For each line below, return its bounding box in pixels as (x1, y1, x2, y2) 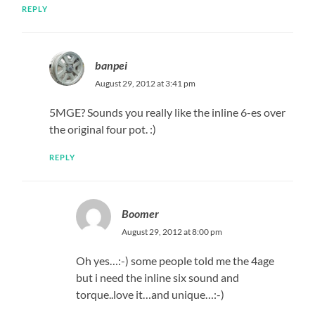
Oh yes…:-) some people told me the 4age (76, 253, 275, 267)
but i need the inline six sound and (76, 270, 240, 284)
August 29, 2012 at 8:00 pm (122, 226, 223, 237)
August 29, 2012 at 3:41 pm (94, 77, 195, 89)
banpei (94, 58, 127, 72)
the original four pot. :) (49, 122, 156, 136)
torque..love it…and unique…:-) (76, 287, 225, 301)
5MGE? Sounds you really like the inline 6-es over (49, 105, 285, 119)
